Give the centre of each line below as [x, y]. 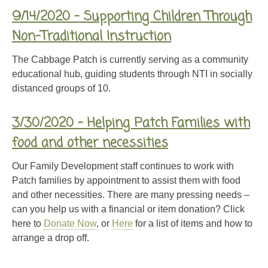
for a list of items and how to [193, 224]
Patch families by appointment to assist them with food [126, 181]
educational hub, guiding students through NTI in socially [132, 74]
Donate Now [70, 224]
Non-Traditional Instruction [92, 37]
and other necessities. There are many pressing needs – [131, 195]
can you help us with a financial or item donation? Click [128, 209]
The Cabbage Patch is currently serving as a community [130, 60]
